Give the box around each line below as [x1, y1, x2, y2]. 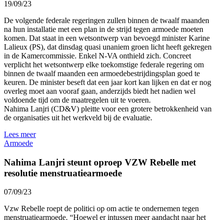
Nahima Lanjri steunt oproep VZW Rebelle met [4, 157, 196, 167]
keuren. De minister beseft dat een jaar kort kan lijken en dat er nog [4, 78, 211, 86]
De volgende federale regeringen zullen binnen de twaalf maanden [4, 16, 209, 25]
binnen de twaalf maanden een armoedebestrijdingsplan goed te [4, 69, 200, 78]
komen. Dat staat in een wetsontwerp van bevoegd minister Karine [4, 33, 210, 42]
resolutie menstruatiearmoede [4, 167, 122, 178]
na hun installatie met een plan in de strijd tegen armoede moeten [4, 25, 203, 33]
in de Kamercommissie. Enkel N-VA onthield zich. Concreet [4, 51, 191, 60]
